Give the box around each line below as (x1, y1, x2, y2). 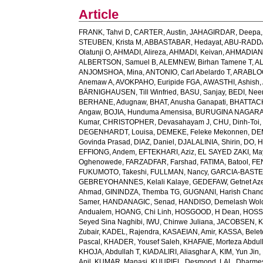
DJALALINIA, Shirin (178, 138, 241, 146)
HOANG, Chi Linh (115, 208, 172, 216)
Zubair (79, 228, 99, 236)
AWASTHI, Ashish (203, 78, 260, 86)
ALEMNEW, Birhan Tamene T (159, 58, 252, 66)
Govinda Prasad (79, 138, 131, 146)
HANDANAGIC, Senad (103, 198, 176, 206)
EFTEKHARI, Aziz (139, 148, 195, 156)
